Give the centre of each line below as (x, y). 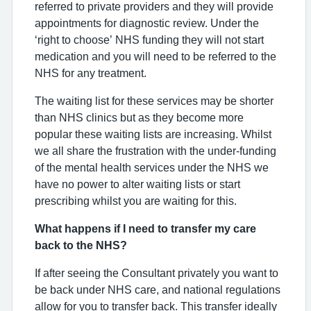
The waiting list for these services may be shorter (154, 101)
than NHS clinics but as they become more (139, 117)
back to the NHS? (81, 245)
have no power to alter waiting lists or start (137, 184)
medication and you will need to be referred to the (155, 56)
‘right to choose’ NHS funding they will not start (149, 40)
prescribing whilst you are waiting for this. (136, 201)
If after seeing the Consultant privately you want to (157, 273)
